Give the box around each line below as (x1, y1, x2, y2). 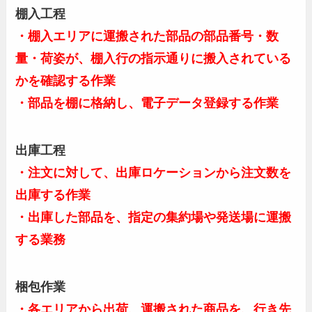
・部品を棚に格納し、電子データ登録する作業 (15, 96, 279, 111)
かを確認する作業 (15, 74, 116, 88)
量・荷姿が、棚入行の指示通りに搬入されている (15, 52, 292, 66)
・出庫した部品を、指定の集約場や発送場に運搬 (15, 210, 292, 225)
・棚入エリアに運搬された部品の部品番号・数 (15, 29, 279, 44)
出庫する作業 (15, 188, 91, 203)
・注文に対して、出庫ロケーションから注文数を (15, 166, 292, 180)
